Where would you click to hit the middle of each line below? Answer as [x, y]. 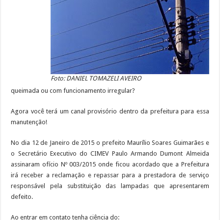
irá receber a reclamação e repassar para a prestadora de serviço [110, 175]
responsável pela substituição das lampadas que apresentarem [110, 186]
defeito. [22, 196]
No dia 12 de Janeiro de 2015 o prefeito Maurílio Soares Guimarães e [110, 142]
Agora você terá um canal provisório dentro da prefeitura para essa [110, 111]
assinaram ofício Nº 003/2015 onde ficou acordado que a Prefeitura [110, 164]
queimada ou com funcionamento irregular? [73, 90]
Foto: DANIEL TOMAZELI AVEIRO [96, 78]
